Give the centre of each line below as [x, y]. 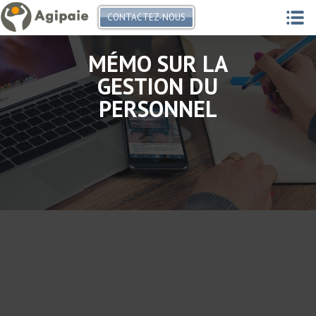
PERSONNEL [158, 109]
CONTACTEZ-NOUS [146, 17]
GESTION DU [158, 86]
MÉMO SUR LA [158, 64]
